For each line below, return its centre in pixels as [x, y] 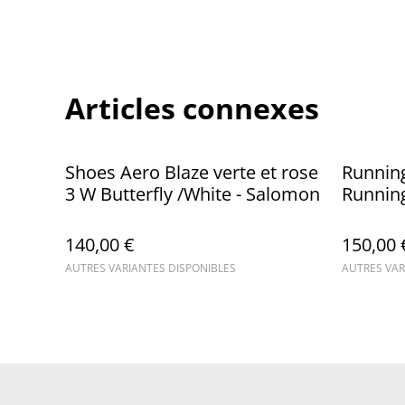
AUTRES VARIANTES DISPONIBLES [151, 268]
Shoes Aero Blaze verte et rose [192, 172]
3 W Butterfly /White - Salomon [193, 194]
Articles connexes [192, 108]
